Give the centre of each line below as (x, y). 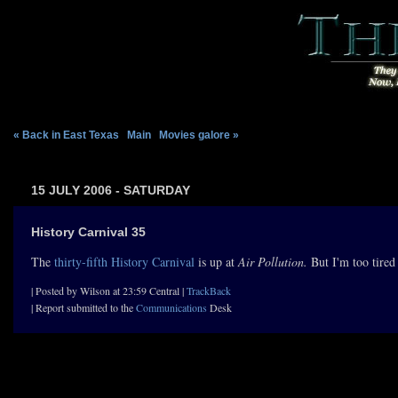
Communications (171, 307)
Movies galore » (199, 135)
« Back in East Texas (66, 135)
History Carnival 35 (88, 232)
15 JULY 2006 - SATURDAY (111, 190)
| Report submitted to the (84, 307)
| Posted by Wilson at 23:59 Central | (109, 291)
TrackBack (209, 291)
